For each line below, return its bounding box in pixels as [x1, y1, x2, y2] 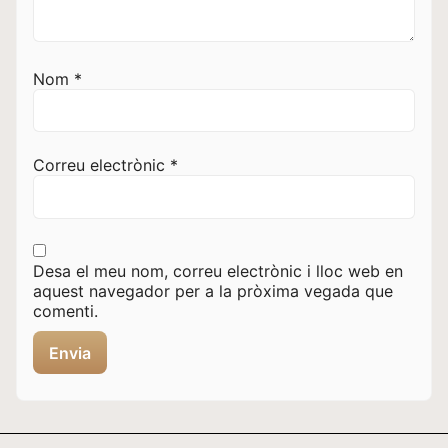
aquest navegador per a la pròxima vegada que [33, 281, 393, 302]
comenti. [33, 301, 98, 322]
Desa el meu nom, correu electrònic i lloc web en [33, 261, 403, 282]
